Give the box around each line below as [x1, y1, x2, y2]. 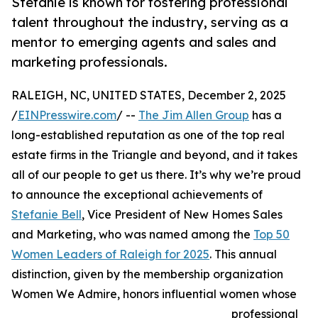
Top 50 [253, 227, 290, 242]
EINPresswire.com [18, 108, 116, 123]
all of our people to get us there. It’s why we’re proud [11, 168, 301, 182]
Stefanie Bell [11, 207, 82, 222]
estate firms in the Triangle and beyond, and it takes [11, 148, 297, 163]
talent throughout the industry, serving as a [11, 14, 288, 31]
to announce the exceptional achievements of [11, 187, 263, 202]
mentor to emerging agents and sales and [11, 34, 276, 50]
